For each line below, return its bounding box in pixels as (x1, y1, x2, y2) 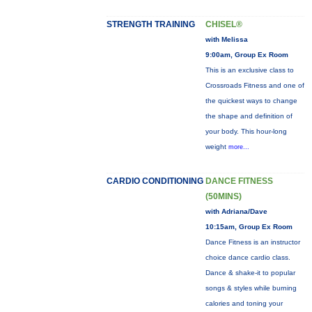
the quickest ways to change (205, 97, 297, 104)
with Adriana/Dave (205, 208, 267, 215)
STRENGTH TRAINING (106, 19, 195, 29)
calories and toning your (205, 299, 283, 307)
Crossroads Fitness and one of (205, 81, 304, 89)
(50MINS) (205, 192, 242, 201)
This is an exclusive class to (205, 66, 294, 74)
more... (228, 143, 249, 150)
